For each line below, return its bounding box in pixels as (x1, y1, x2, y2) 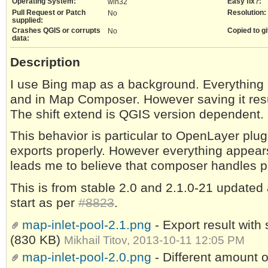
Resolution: (227, 8, 266, 17)
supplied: (12, 16, 43, 25)
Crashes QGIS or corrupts (12, 26, 100, 35)
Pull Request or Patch (12, 8, 86, 17)
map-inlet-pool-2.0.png (22, 249, 151, 264)
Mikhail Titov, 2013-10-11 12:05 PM (64, 233, 245, 246)
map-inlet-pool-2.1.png (22, 217, 151, 232)
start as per (10, 195, 78, 210)
